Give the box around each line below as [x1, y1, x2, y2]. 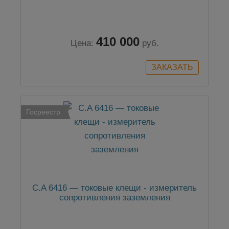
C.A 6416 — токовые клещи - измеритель [32, 183, 197, 193]
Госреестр [26, 108, 60, 117]
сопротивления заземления [59, 193, 170, 203]
